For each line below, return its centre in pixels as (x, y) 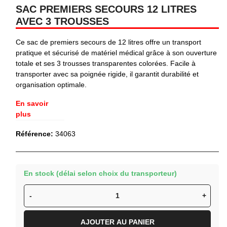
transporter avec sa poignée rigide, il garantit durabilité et (107, 74)
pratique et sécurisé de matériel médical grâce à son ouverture (116, 52)
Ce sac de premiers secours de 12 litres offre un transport (108, 42)
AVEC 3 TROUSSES (62, 21)
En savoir (32, 103)
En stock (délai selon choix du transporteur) (100, 173)
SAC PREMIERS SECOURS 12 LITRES (106, 9)
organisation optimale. (51, 84)
